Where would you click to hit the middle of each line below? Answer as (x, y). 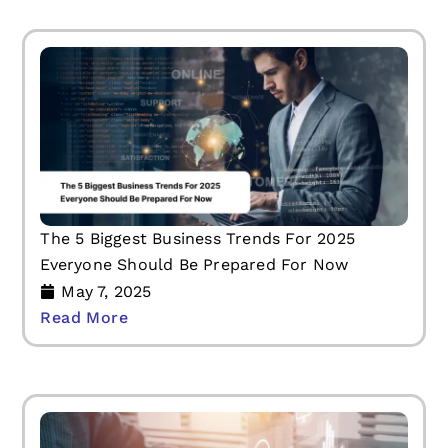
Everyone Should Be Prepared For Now (194, 264)
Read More (84, 317)
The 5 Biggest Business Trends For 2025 (198, 238)
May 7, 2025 (106, 291)
